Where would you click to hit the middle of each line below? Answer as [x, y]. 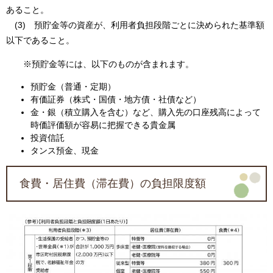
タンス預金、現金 [82, 151]
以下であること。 [44, 41]
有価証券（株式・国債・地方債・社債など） [116, 100]
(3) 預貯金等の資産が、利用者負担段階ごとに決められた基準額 [135, 25]
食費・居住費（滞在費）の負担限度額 [118, 184]
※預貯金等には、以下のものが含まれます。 [100, 64]
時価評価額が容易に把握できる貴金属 [103, 125]
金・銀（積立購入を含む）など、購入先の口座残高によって [146, 112]
